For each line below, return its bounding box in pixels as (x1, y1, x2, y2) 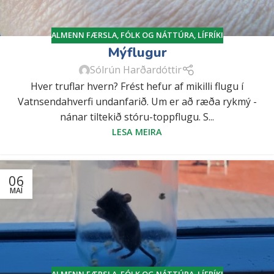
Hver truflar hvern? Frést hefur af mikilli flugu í (31, 79, 243, 93)
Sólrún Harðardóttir (90, 63, 182, 77)
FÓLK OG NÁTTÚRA (120, 29, 194, 40)
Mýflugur (107, 43, 167, 62)
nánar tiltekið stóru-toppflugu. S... (60, 109, 214, 124)
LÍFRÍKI (197, 29, 223, 40)
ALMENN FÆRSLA (51, 29, 117, 40)
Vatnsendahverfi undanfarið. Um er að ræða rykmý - (17, 94, 257, 108)
